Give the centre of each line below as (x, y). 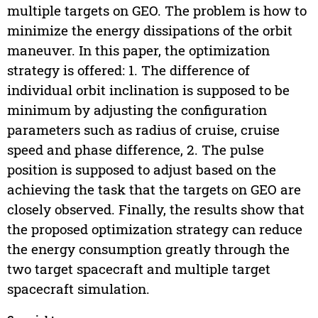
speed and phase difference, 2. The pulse (135, 150)
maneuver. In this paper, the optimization (138, 50)
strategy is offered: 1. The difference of (128, 70)
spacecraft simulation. (78, 289)
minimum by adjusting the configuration (137, 110)
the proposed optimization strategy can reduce (154, 229)
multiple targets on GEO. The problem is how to (157, 11)
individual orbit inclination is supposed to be (148, 90)
